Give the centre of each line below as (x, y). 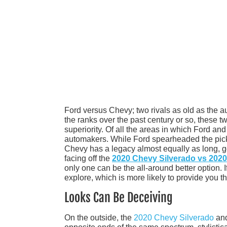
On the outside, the (99, 217)
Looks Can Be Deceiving (119, 197)
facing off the (88, 158)
